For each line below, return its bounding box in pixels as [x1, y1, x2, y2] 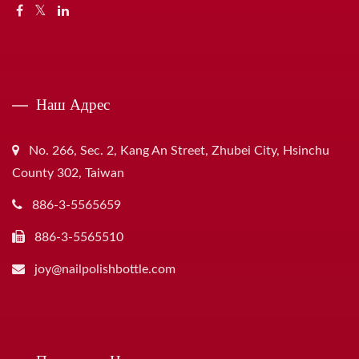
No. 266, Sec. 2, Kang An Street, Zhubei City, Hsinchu [29, 144, 329, 157]
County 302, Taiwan [12, 167, 124, 179]
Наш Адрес [36, 94, 110, 114]
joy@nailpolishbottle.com [34, 263, 175, 276]
